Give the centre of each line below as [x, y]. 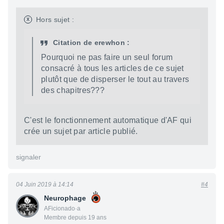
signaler [28, 157]
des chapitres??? [73, 90]
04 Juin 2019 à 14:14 [45, 185]
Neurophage [65, 198]
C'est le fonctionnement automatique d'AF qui [108, 120]
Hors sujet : [55, 20]
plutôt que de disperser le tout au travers [115, 79]
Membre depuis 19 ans [75, 218]
